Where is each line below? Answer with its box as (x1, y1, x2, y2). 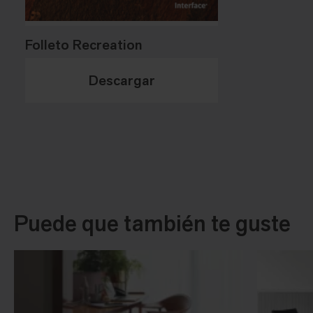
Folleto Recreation (25, 35, 142, 54)
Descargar (88, 71, 155, 89)
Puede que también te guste (14, 208, 291, 238)
